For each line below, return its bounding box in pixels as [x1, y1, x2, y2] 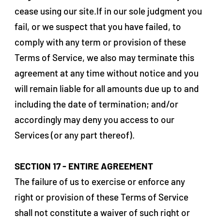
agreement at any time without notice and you [15, 67, 199, 78]
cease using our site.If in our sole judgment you [15, 5, 202, 16]
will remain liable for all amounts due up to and [15, 83, 199, 94]
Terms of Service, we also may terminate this [15, 52, 194, 63]
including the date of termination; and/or [15, 98, 178, 109]
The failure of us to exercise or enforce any [15, 176, 185, 187]
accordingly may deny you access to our [15, 114, 174, 125]
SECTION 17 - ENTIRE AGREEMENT [15, 160, 153, 171]
